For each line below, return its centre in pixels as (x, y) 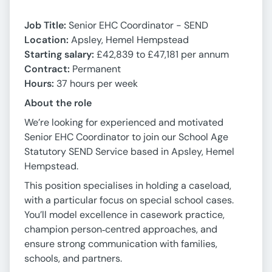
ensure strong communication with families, (121, 244)
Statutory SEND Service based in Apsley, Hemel (129, 152)
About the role (58, 103)
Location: (48, 40)
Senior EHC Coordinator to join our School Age (126, 137)
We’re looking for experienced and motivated (124, 123)
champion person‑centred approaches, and (121, 229)
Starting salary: (59, 55)
